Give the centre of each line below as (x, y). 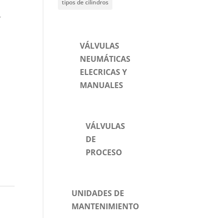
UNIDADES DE (98, 193)
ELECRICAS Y (104, 72)
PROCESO (104, 152)
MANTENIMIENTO (105, 206)
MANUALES (102, 85)
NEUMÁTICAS (105, 59)
